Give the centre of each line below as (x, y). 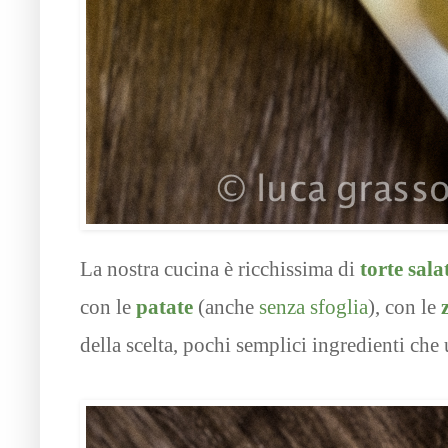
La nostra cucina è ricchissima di (220, 269)
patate (164, 307)
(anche (228, 307)
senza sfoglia (313, 307)
